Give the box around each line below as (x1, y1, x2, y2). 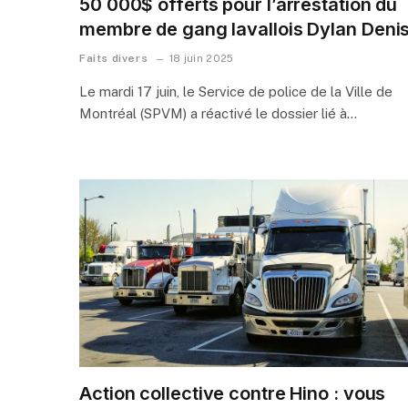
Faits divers (79, 51, 148, 65)
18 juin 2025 (168, 52, 234, 64)
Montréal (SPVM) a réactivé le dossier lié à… (79, 105, 357, 121)
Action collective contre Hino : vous (79, 382, 386, 404)
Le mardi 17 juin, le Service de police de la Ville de (79, 83, 393, 99)
